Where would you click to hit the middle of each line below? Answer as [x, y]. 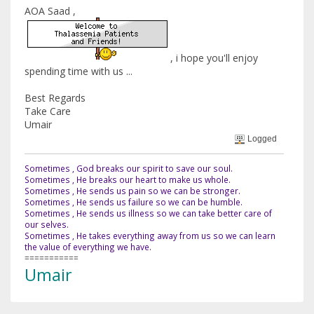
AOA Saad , [50, 11]
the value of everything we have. [88, 246]
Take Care [48, 111]
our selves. [47, 224]
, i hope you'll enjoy [213, 57]
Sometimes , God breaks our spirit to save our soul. [129, 168]
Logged [261, 138]
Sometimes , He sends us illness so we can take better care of [148, 213]
